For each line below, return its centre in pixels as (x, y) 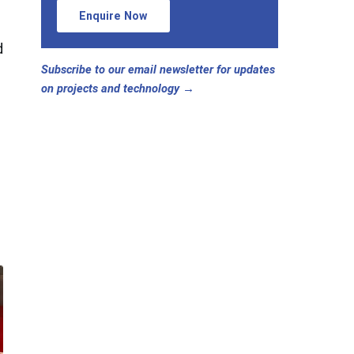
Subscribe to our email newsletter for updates (158, 70)
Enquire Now (113, 16)
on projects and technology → (118, 89)
